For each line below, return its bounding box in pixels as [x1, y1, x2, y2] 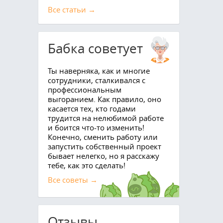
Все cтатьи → [47, 4, 96, 14]
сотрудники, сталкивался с [47, 75, 145, 85]
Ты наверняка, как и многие [47, 65, 150, 76]
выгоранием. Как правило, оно [47, 94, 161, 104]
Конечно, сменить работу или [47, 131, 158, 142]
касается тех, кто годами [47, 103, 136, 113]
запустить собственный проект [47, 141, 161, 151]
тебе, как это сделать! [47, 160, 125, 170]
